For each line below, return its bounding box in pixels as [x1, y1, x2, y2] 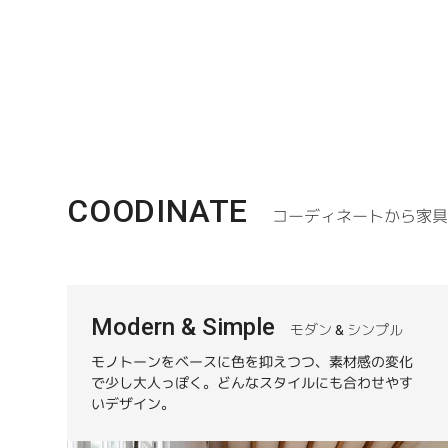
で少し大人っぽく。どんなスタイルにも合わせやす [90, 374, 414, 391]
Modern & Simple [91, 312, 275, 341]
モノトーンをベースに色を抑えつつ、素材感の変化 [91, 353, 414, 370]
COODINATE [67, 191, 249, 230]
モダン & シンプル [290, 321, 403, 338]
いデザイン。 [90, 395, 175, 412]
